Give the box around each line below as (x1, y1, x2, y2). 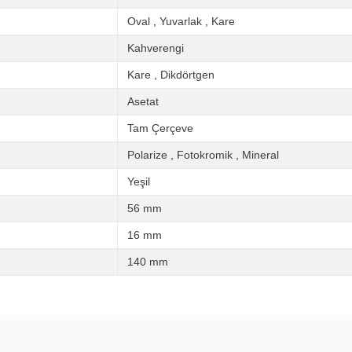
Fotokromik (177, 148, 233, 161)
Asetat (127, 95, 159, 108)
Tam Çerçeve (127, 122, 193, 134)
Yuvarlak (159, 15, 202, 27)
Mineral (242, 148, 279, 161)
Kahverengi (127, 42, 184, 54)
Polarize (127, 148, 167, 161)
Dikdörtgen (160, 68, 214, 81)
